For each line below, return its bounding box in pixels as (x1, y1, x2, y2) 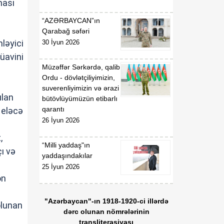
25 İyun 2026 (42, 163, 79, 171)
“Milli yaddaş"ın (42, 141, 90, 149)
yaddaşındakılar (42, 151, 92, 160)
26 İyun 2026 (42, 116, 79, 124)
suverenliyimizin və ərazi (42, 84, 119, 92)
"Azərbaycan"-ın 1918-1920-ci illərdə (44, 197, 168, 205)
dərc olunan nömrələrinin (63, 207, 149, 216)
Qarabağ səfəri (42, 27, 89, 35)
